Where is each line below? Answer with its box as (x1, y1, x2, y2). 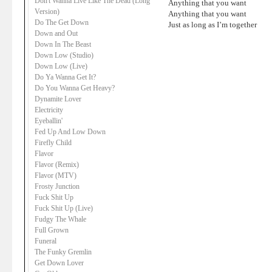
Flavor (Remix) (35, 160, 79, 169)
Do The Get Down (35, 18, 89, 27)
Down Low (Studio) (35, 51, 93, 59)
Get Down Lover (35, 259, 84, 267)
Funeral (35, 237, 56, 245)
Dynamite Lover (35, 95, 81, 103)
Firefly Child (35, 138, 72, 147)
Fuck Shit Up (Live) (35, 204, 93, 212)
